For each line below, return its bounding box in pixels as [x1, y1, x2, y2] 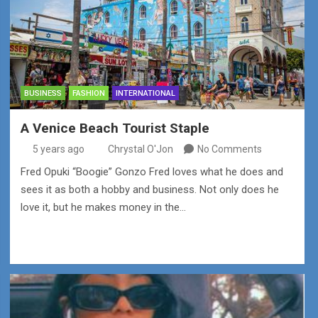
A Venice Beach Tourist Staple [20, 120, 209, 137]
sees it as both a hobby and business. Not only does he [20, 183, 279, 197]
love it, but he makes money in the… [20, 201, 186, 214]
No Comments [197, 143, 262, 155]
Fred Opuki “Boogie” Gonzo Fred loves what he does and [20, 165, 283, 179]
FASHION [72, 89, 105, 99]
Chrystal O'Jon [107, 143, 173, 155]
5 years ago [33, 143, 85, 155]
